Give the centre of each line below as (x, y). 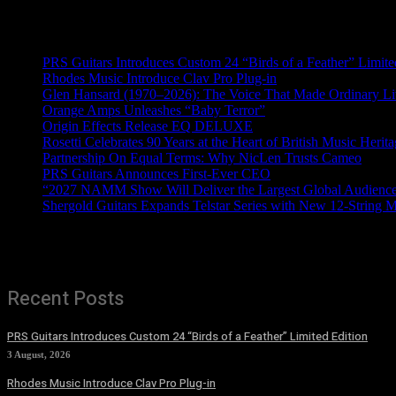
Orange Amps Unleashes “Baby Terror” (154, 110)
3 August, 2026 (39, 354)
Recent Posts (65, 298)
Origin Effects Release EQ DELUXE (148, 126)
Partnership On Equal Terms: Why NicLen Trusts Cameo (202, 157)
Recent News (46, 27)
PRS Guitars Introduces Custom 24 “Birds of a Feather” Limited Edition (187, 336)
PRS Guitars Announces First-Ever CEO (156, 173)
